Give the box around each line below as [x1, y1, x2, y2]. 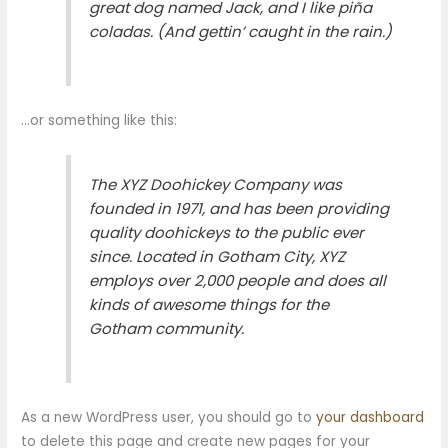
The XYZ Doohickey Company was [89, 174, 343, 196]
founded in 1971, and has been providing [89, 198, 390, 220]
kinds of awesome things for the [89, 294, 330, 316]
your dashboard [316, 407, 425, 427]
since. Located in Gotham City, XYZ [89, 246, 346, 268]
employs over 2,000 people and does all [89, 270, 387, 292]
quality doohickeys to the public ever [89, 222, 365, 244]
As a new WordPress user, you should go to [21, 407, 317, 427]
